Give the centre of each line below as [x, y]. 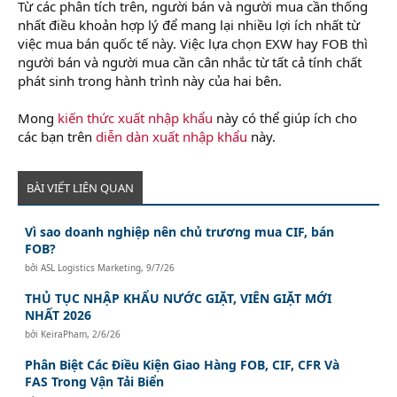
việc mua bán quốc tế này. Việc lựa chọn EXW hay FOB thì [193, 43]
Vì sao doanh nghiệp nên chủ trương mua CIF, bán [180, 231]
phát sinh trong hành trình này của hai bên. [150, 80]
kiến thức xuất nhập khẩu [135, 117]
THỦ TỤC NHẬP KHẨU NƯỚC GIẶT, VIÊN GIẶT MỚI [179, 298]
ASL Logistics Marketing [91, 267]
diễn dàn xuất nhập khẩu [171, 136]
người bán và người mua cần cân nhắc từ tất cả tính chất [190, 62]
